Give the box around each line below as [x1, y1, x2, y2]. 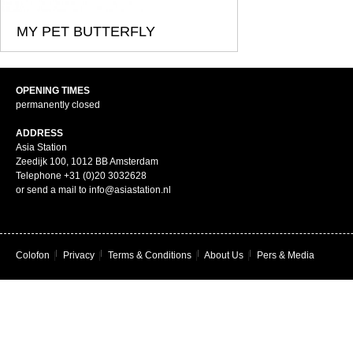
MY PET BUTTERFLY [17, 24, 155, 39]
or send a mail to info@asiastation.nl [16, 184, 171, 195]
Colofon [16, 250, 50, 261]
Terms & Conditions [108, 250, 191, 261]
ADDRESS [16, 128, 63, 139]
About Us [204, 250, 243, 261]
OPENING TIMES [16, 85, 90, 96]
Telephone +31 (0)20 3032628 [16, 170, 147, 181]
